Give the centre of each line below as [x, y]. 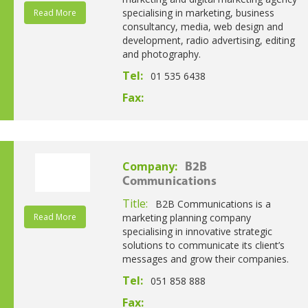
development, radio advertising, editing [208, 40]
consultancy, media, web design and [202, 26]
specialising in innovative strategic [197, 231]
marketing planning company [186, 217]
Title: [136, 203]
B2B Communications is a [213, 203]
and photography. [161, 54]
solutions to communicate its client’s [203, 245]
